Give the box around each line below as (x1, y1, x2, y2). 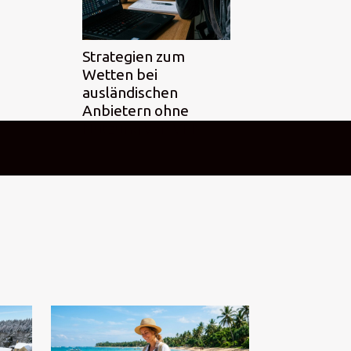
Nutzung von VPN (82, 119, 204, 137)
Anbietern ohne (82, 101, 189, 119)
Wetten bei (82, 65, 157, 83)
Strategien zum (82, 47, 185, 65)
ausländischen (82, 83, 178, 101)
